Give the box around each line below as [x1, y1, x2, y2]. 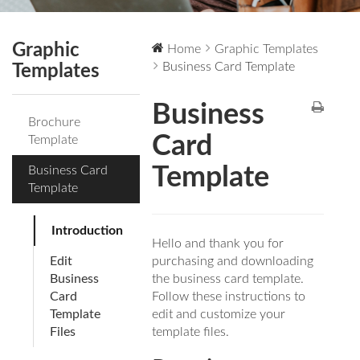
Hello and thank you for [152, 236, 284, 250]
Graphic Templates [215, 42, 319, 55]
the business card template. [152, 272, 305, 285]
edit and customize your [152, 307, 286, 321]
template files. [152, 325, 230, 338]
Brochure [28, 115, 80, 129]
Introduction [51, 223, 123, 237]
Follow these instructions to [152, 289, 306, 303]
